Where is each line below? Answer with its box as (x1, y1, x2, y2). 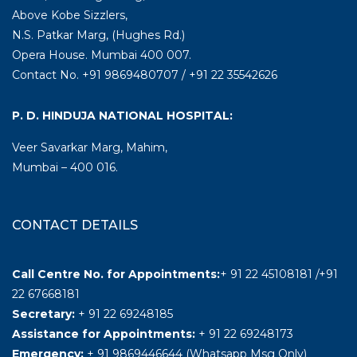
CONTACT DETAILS (12, 217, 138, 233)
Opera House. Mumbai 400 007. (12, 47, 191, 62)
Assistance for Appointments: (12, 326, 198, 341)
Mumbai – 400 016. (12, 159, 118, 175)
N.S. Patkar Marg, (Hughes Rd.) (12, 27, 185, 42)
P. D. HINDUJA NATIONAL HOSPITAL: (12, 108, 233, 123)
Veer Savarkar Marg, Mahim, (12, 139, 167, 155)
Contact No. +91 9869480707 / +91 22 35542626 (12, 67, 277, 82)
